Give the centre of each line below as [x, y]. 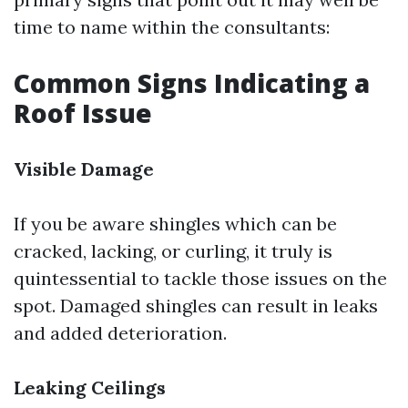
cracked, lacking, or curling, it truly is [173, 251]
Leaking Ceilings [90, 388]
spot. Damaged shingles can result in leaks [196, 306]
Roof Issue [83, 113]
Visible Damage [84, 169]
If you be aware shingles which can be [175, 224]
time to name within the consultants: [172, 27]
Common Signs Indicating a [192, 83]
